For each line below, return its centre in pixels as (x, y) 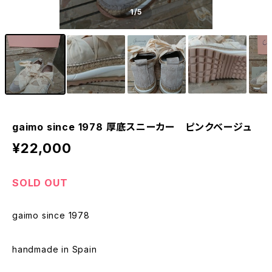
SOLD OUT (40, 183)
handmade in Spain (55, 249)
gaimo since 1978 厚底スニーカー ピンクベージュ (132, 127)
